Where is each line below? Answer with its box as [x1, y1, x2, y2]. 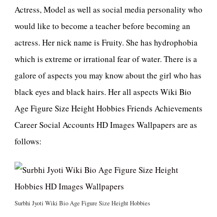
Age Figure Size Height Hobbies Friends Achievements [15, 102, 202, 114]
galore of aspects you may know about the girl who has [15, 69, 201, 81]
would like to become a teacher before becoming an [15, 20, 190, 31]
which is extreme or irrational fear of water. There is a [15, 53, 197, 64]
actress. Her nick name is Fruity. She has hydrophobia [15, 36, 198, 48]
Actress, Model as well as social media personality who [15, 3, 202, 15]
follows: [15, 135, 42, 147]
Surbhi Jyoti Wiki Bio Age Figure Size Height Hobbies [15, 199, 150, 208]
